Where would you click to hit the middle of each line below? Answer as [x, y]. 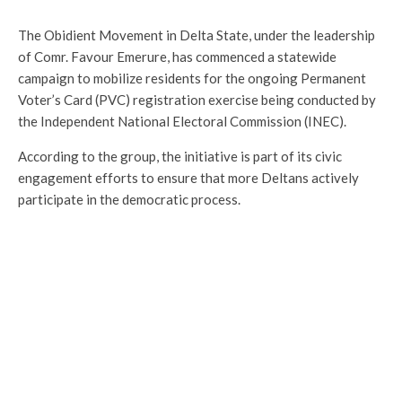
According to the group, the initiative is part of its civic [180, 156]
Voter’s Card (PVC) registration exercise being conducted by [197, 100]
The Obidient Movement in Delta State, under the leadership [197, 35]
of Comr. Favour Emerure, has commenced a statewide [177, 57]
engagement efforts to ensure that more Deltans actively [188, 178]
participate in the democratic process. [129, 199]
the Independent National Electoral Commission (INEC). [182, 121]
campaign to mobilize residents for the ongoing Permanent [192, 78]
